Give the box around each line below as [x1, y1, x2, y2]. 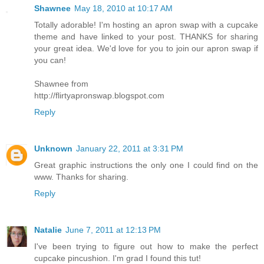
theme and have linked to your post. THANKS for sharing [34, 31, 258, 41]
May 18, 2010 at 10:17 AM [74, 3, 173, 13]
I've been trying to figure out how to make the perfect [34, 241, 258, 251]
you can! [34, 55, 66, 65]
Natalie [34, 225, 62, 235]
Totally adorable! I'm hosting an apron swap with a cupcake [34, 19, 258, 29]
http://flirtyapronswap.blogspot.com [34, 90, 164, 100]
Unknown [34, 143, 72, 153]
